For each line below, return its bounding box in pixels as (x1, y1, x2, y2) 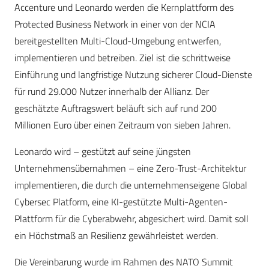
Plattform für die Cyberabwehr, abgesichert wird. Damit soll (14, 211, 249, 226)
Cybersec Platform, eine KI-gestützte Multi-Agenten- (14, 195, 228, 210)
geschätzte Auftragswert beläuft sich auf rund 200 (14, 101, 217, 116)
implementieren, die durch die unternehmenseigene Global (14, 178, 247, 193)
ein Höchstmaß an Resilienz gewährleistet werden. (14, 228, 218, 243)
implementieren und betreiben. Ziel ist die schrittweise (14, 50, 231, 65)
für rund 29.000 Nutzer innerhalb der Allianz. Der (14, 84, 209, 99)
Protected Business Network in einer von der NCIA (14, 17, 216, 32)
